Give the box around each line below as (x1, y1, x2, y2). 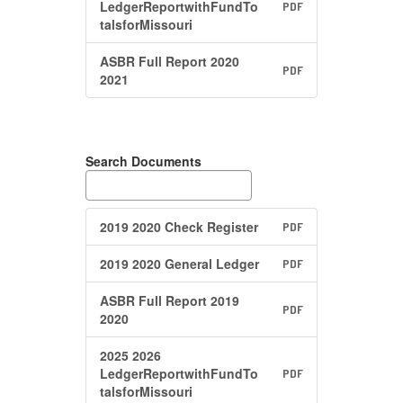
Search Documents (85, 152, 201, 170)
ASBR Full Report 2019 (100, 291, 239, 309)
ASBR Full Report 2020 (100, 52, 239, 70)
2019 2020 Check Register (100, 218, 258, 236)
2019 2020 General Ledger (100, 255, 259, 273)
